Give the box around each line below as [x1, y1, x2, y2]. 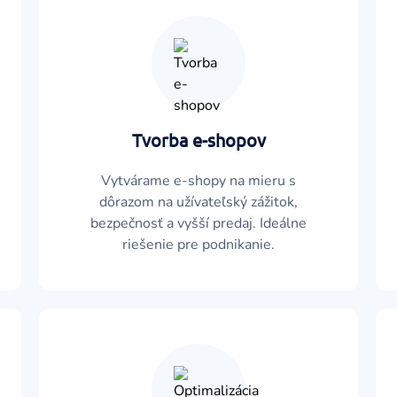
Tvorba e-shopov [131, 128, 266, 151]
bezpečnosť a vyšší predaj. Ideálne [90, 214, 307, 233]
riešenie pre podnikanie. [122, 235, 275, 254]
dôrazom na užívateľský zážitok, [99, 192, 298, 212]
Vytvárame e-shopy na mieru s [101, 171, 296, 191]
